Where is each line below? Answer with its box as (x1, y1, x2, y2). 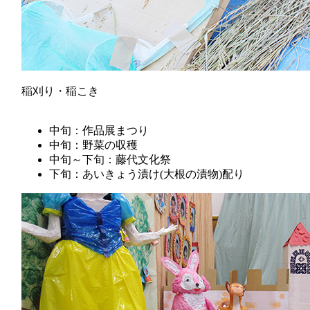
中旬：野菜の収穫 (49, 138, 138, 151)
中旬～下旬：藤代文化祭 (49, 153, 171, 165)
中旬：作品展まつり (49, 124, 149, 136)
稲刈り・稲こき (21, 84, 99, 97)
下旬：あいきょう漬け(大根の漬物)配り (49, 167, 244, 180)
